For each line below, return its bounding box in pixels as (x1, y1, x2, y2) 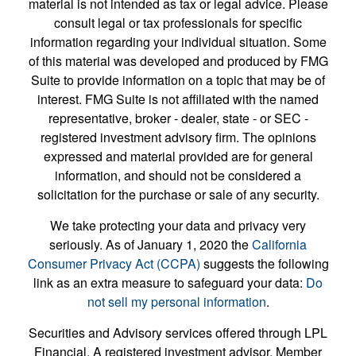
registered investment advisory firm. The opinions (40, 127, 316, 146)
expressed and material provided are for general (43, 146, 313, 165)
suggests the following (199, 253, 329, 273)
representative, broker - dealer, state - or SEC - (48, 108, 308, 127)
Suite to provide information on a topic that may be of (31, 70, 325, 89)
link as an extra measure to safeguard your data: (33, 273, 306, 292)
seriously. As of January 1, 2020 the (49, 234, 252, 253)
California (252, 234, 307, 253)
